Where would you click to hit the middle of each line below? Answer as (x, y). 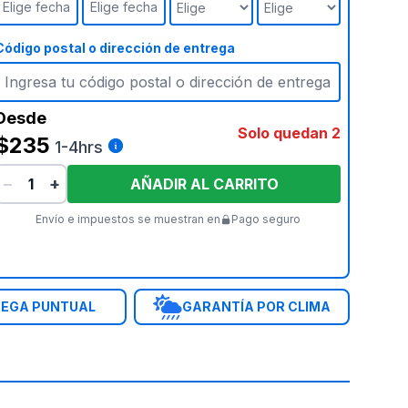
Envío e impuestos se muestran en (127, 219)
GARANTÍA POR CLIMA (257, 306)
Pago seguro (265, 219)
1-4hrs (79, 147)
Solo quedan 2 (289, 133)
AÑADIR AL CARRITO (204, 184)
